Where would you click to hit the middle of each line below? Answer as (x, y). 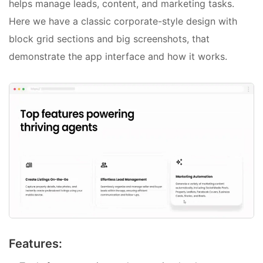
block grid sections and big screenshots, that (109, 39)
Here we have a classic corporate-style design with (123, 21)
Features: (36, 244)
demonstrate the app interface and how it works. (118, 57)
